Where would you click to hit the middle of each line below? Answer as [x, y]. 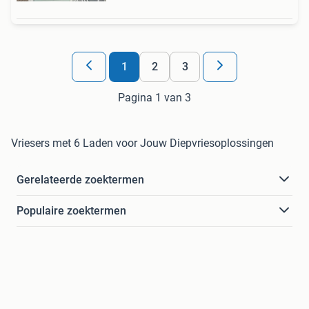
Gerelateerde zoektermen [80, 179]
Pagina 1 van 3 [154, 97]
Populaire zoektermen [71, 210]
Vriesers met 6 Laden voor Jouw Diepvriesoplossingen [142, 143]
